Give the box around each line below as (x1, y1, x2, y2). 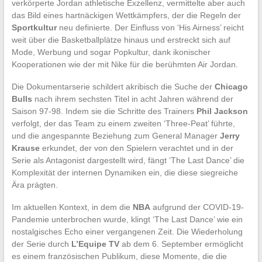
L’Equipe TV (71, 239, 119, 249)
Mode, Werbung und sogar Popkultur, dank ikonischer (11, 47, 211, 57)
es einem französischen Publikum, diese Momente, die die (11, 251, 227, 261)
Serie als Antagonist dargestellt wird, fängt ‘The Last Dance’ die (11, 155, 244, 165)
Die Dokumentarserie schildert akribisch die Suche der (11, 81, 215, 91)
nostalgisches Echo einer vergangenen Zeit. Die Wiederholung (11, 226, 243, 236)
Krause (11, 143, 40, 153)
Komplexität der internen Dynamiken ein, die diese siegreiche (11, 167, 238, 177)
